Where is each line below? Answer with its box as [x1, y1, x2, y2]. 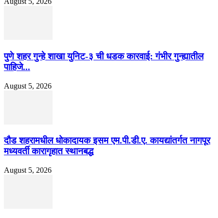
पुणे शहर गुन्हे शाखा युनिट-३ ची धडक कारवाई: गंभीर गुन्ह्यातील [4, 51, 203, 61]
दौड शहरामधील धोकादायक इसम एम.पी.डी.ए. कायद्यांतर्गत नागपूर [4, 135, 210, 146]
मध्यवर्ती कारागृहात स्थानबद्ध [4, 146, 93, 157]
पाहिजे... [4, 61, 30, 72]
